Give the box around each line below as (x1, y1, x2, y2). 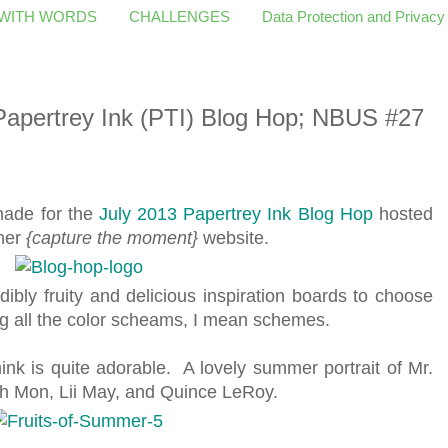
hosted (372, 203, 434, 224)
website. (198, 227, 274, 248)
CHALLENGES (129, 8, 230, 25)
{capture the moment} (26, 227, 198, 248)
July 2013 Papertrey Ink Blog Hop (98, 203, 373, 224)
